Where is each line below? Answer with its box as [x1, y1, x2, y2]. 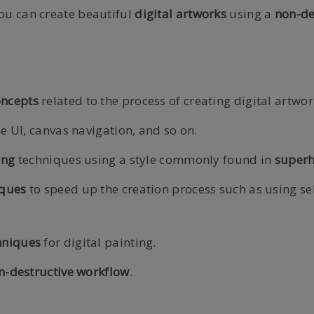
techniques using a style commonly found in [15, 151, 275, 168]
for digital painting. [41, 234, 156, 250]
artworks [175, 6, 230, 22]
